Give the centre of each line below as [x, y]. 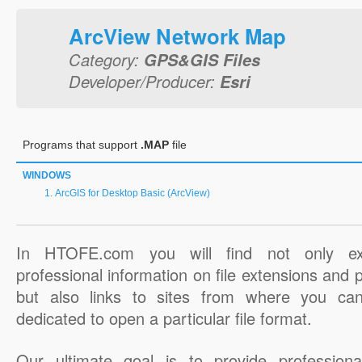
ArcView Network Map [177, 36]
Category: [106, 59]
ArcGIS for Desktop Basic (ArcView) [133, 193]
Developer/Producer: [144, 81]
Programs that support [82, 145]
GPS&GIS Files [202, 59]
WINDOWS [47, 175]
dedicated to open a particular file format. [164, 318]
